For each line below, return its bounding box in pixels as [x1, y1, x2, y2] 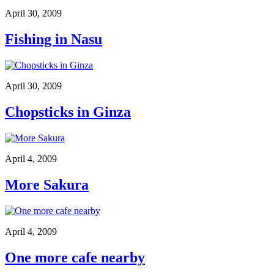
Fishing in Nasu [5, 31, 102, 48]
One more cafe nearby [5, 249, 145, 265]
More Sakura [5, 176, 89, 193]
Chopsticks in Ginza [5, 104, 131, 120]
